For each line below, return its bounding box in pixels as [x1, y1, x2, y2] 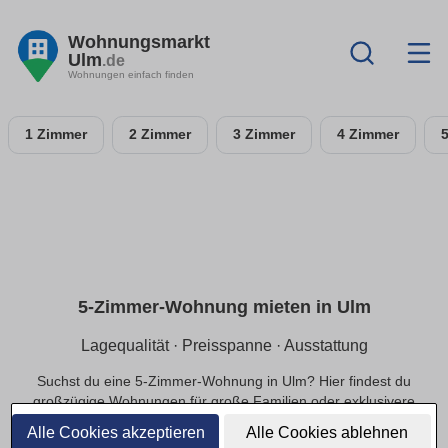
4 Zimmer [337, 127, 399, 142]
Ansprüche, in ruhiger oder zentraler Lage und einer [59, 413, 389, 429]
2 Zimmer [129, 127, 191, 142]
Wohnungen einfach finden [68, 68, 194, 80]
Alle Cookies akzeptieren [26, 424, 205, 441]
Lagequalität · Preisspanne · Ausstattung [80, 337, 368, 355]
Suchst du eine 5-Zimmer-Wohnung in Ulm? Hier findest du [37, 373, 411, 389]
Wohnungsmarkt [68, 31, 210, 52]
